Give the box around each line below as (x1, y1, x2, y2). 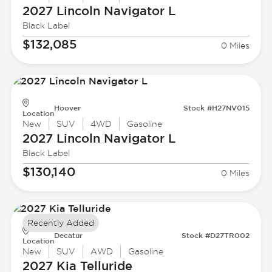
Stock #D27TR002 (182, 231, 250, 240)
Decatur (53, 231, 83, 240)
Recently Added (27, 218, 94, 228)
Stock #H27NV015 (183, 103, 250, 112)
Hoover (53, 103, 81, 112)
